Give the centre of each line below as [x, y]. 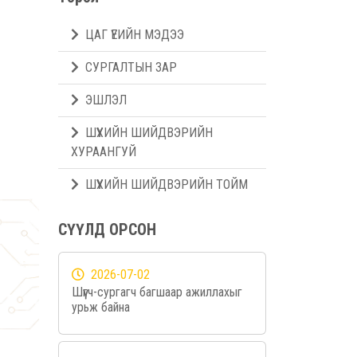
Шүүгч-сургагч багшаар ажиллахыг [157, 292]
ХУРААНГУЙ [104, 152]
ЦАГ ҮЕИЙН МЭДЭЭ [135, 35]
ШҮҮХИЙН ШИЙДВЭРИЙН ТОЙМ [167, 184]
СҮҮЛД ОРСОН [107, 229]
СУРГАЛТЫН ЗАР [131, 67]
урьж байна [101, 307]
